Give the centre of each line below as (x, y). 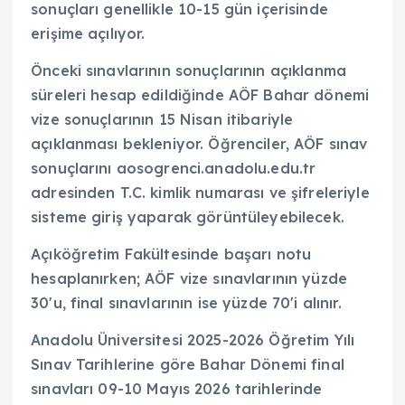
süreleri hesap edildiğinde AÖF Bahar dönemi (200, 95)
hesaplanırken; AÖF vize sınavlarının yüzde (189, 279)
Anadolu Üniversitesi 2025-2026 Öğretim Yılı (193, 340)
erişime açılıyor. (88, 34)
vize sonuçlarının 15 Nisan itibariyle (162, 120)
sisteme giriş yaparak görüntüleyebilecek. (188, 217)
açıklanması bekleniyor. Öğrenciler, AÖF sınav (199, 144)
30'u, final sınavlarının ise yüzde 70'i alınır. (186, 303)
